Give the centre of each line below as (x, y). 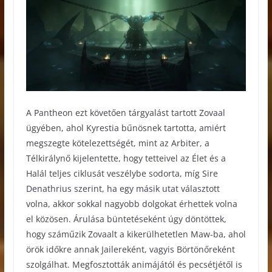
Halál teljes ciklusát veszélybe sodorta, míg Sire (122, 173)
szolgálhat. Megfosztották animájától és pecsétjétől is (134, 264)
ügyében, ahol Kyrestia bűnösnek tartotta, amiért (126, 127)
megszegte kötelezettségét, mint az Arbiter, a (117, 143)
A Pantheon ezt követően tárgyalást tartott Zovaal (125, 112)
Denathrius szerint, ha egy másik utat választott (123, 188)
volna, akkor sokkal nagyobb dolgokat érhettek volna (131, 203)
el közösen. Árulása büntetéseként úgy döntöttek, (126, 219)
